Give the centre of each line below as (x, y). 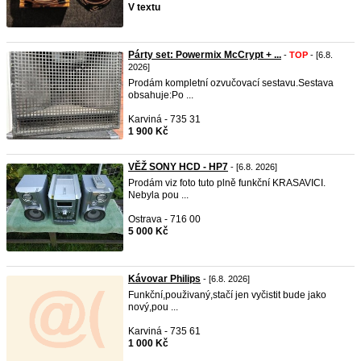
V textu (144, 7)
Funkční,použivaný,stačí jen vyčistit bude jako (227, 295)
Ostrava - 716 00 (164, 219)
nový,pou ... (153, 307)
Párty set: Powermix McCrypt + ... (205, 55)
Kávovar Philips (164, 279)
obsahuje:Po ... (161, 95)
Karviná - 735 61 (164, 331)
